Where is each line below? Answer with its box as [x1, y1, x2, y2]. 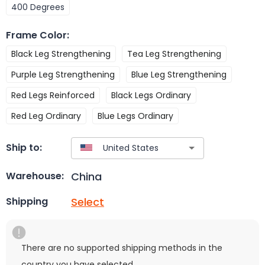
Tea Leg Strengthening [127, 47, 221, 60]
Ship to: [6, 141, 42, 155]
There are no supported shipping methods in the [21, 241, 222, 254]
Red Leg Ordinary [11, 109, 81, 122]
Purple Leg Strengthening [11, 68, 115, 80]
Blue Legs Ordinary [98, 109, 173, 122]
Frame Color [6, 28, 67, 42]
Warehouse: [6, 169, 64, 183]
